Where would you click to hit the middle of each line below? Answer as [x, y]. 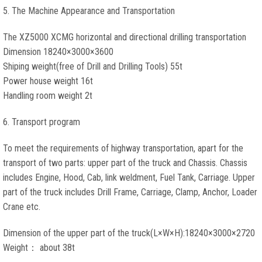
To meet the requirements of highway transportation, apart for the [123, 148]
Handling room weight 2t [48, 96]
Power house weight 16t [48, 81]
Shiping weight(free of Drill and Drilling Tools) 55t [93, 66]
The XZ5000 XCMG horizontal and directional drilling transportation [125, 37]
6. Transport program [42, 122]
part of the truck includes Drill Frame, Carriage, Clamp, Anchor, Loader [130, 192]
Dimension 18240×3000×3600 [58, 52]
